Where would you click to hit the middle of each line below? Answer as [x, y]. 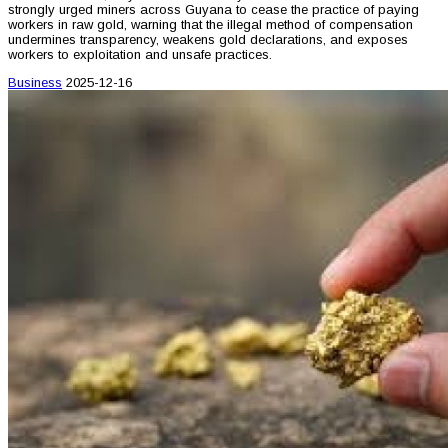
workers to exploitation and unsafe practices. [140, 54]
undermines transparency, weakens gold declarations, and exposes [208, 39]
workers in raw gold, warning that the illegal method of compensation [210, 24]
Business [35, 82]
